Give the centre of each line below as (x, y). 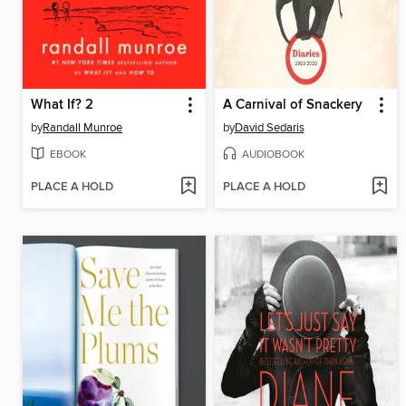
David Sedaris (269, 127)
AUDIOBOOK (273, 154)
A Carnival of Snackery (292, 105)
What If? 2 (62, 105)
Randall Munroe (82, 127)
